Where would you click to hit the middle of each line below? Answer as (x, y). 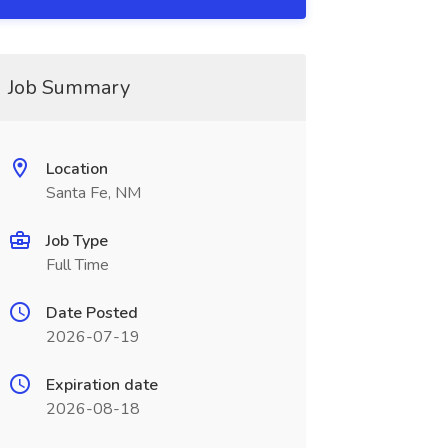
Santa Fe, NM (93, 193)
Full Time (77, 265)
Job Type (76, 241)
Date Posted (91, 313)
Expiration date (101, 385)
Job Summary (68, 87)
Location (76, 169)
